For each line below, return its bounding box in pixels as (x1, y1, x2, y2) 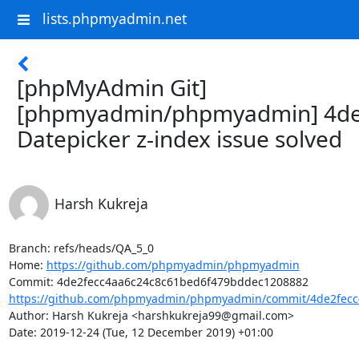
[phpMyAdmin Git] (17, 72, 207, 103)
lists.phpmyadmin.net (42, 9, 187, 29)
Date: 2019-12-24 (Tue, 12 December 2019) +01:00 (8, 325, 273, 340)
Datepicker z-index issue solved (17, 123, 342, 154)
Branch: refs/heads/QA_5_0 (8, 240, 154, 256)
